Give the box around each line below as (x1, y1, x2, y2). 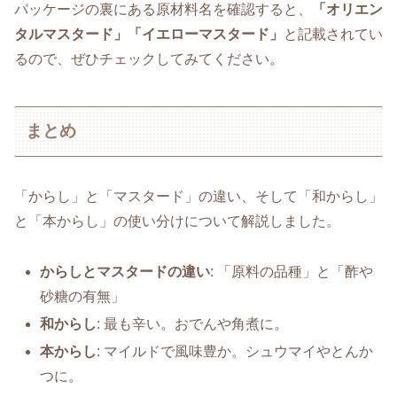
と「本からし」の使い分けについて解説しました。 (14, 213, 340, 229)
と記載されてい (284, 27, 383, 43)
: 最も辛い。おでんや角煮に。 (97, 315, 289, 331)
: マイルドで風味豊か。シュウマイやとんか (97, 343, 374, 359)
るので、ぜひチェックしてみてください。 (14, 51, 284, 67)
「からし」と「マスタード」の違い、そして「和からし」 (14, 188, 383, 204)
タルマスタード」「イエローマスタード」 (14, 27, 284, 43)
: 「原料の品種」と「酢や (210, 263, 374, 279)
